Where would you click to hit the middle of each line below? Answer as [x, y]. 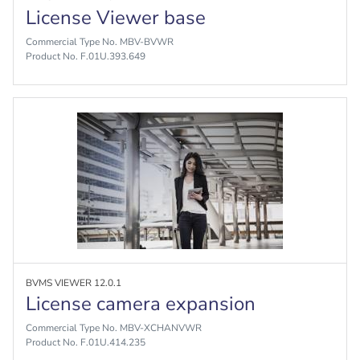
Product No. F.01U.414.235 [86, 342]
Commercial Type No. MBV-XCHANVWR [114, 328]
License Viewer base [116, 18]
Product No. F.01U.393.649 [86, 56]
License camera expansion [141, 304]
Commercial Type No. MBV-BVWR [100, 42]
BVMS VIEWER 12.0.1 [74, 283]
